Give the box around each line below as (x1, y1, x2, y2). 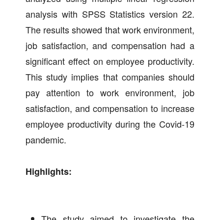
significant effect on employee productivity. (26, 54, 194, 67)
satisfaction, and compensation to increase (26, 101, 194, 114)
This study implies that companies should (26, 70, 194, 83)
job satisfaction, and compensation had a (26, 38, 194, 52)
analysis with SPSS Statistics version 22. (26, 7, 194, 20)
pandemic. (26, 133, 66, 146)
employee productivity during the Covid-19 (26, 117, 194, 130)
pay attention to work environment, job (26, 85, 194, 99)
